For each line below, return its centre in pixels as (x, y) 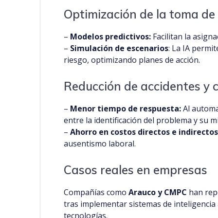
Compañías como (96, 192)
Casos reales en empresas (136, 170)
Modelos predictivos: (111, 37)
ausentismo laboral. (100, 144)
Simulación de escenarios (119, 48)
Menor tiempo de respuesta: (126, 109)
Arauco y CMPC (158, 192)
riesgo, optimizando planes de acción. (132, 60)
